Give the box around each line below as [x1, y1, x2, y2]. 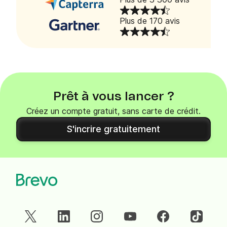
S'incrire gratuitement [67, 124, 160, 135]
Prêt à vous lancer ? [53, 91, 174, 103]
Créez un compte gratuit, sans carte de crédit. [26, 106, 201, 117]
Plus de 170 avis [120, 16, 180, 26]
